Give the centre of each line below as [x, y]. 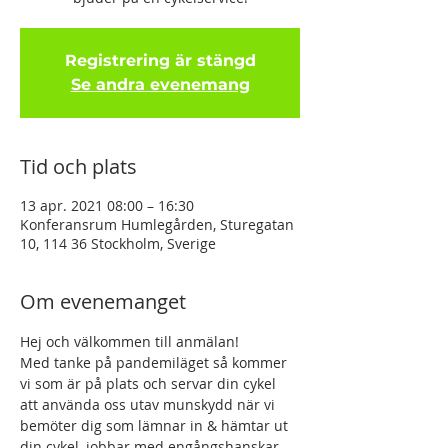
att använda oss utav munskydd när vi [149, 404]
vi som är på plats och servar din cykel [150, 383]
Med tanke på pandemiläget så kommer [155, 362]
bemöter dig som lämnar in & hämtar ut [156, 425]
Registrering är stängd [160, 60]
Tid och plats [78, 166]
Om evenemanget [103, 301]
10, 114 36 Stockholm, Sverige [118, 243]
